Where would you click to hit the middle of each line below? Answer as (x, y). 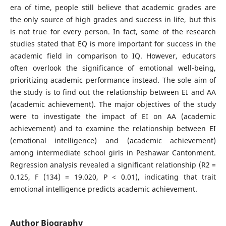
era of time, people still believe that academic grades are (113, 7)
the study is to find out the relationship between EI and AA (113, 92)
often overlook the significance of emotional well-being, (113, 68)
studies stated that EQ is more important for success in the (113, 43)
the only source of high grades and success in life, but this (113, 19)
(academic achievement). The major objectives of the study (113, 104)
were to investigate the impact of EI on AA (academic (113, 116)
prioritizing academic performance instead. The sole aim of (113, 80)
